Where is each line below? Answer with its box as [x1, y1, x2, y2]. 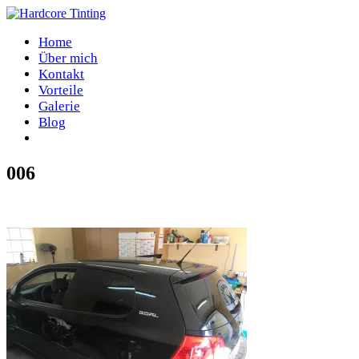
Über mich [38, 50, 98, 66]
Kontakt [38, 67, 84, 82]
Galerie [38, 99, 80, 114]
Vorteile [38, 83, 83, 98]
